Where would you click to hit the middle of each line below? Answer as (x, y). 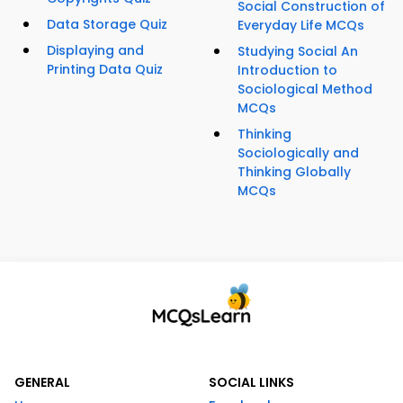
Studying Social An (298, 52)
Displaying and (95, 51)
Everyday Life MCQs (301, 26)
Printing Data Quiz (105, 70)
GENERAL (42, 383)
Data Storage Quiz (107, 25)
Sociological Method (305, 90)
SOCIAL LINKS (251, 383)
